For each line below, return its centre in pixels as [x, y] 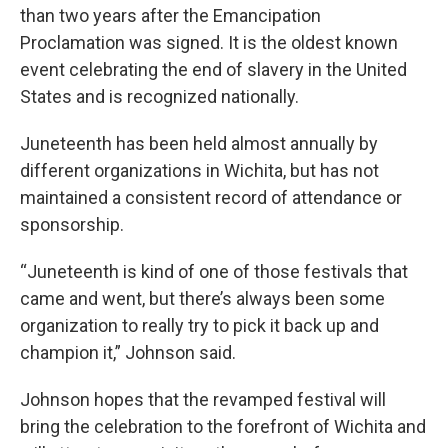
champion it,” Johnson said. [128, 353]
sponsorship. [72, 225]
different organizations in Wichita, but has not [199, 171]
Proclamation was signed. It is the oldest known [209, 43]
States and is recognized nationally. [159, 97]
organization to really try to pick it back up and [199, 326]
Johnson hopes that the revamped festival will [203, 400]
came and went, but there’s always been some [202, 299]
